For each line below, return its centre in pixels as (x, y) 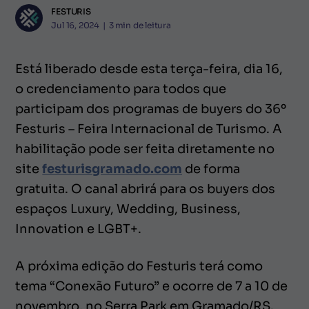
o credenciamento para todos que (121, 89)
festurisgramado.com (112, 169)
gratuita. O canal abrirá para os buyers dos (145, 189)
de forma (211, 169)
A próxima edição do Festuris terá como (139, 267)
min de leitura (143, 25)
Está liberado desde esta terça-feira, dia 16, (149, 69)
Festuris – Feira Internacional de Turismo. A (149, 129)
